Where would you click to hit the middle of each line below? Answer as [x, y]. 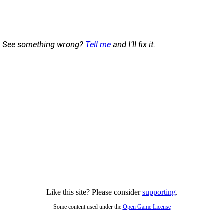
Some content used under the [88, 207]
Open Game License [147, 207]
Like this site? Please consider [94, 192]
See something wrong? [44, 44]
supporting [159, 192]
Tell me [98, 44]
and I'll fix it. [133, 44]
